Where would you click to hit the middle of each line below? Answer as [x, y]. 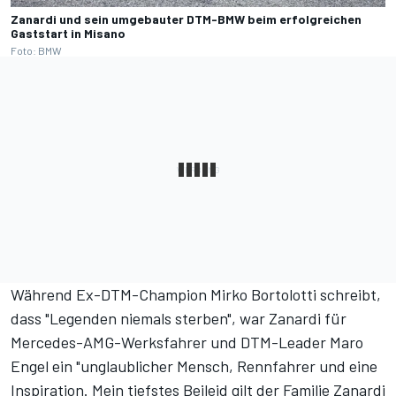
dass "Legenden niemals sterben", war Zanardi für [179, 318]
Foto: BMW [36, 50]
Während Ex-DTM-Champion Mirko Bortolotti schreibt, [196, 294]
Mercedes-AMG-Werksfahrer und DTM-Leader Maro [187, 342]
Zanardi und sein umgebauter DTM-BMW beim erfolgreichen [186, 19]
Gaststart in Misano [68, 33]
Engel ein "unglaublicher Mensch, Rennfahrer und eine [194, 366]
